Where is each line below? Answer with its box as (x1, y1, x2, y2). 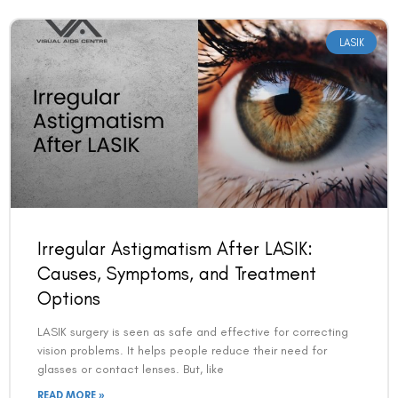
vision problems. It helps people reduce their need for (37, 343, 327, 359)
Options (37, 287, 100, 310)
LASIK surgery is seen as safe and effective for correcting (37, 324, 348, 340)
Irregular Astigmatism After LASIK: (37, 237, 313, 260)
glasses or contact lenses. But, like (37, 362, 224, 378)
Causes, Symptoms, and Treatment (37, 262, 316, 285)
